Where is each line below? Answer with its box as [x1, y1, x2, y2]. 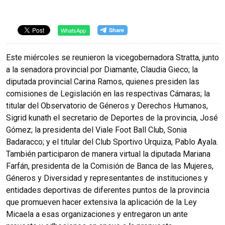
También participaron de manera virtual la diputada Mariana [6, 149, 210, 159]
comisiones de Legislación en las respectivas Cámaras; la [6, 89, 210, 98]
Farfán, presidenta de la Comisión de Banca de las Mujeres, [6, 161, 213, 171]
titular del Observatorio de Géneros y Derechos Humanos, [6, 101, 208, 110]
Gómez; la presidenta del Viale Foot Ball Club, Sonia [6, 125, 187, 135]
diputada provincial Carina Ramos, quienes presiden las [6, 77, 199, 86]
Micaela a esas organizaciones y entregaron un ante [6, 209, 188, 219]
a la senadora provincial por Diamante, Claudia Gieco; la [6, 65, 198, 74]
